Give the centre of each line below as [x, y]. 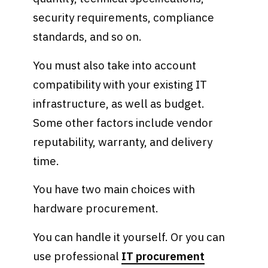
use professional [77, 256]
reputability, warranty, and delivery [123, 141]
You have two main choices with [114, 189]
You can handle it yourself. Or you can [129, 237]
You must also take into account [115, 65]
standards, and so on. [89, 36]
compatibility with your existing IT [120, 84]
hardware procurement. [96, 208]
